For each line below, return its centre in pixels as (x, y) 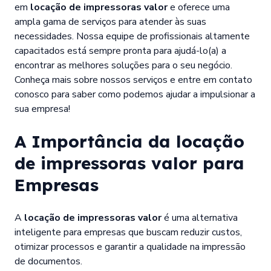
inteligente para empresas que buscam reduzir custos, (128, 232)
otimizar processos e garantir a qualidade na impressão (130, 247)
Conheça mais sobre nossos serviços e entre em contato (133, 80)
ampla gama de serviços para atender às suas (110, 21)
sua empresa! (42, 109)
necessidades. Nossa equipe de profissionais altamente (132, 36)
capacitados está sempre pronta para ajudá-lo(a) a (120, 51)
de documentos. (48, 261)
